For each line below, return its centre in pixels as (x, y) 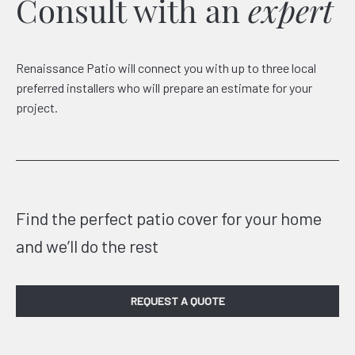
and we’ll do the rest (87, 245)
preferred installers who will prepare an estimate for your (164, 87)
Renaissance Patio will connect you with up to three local (166, 67)
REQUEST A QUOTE (177, 300)
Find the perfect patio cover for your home (169, 218)
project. (37, 107)
